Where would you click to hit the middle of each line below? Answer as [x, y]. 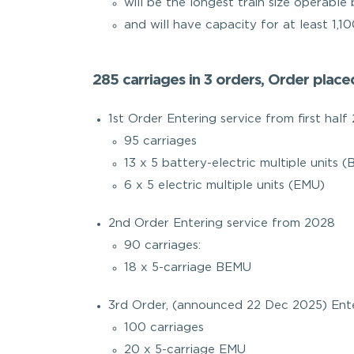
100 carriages [164, 328]
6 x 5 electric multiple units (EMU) [224, 185]
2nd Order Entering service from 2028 [222, 223]
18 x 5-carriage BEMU [188, 267]
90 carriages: [162, 245]
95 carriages [160, 141]
